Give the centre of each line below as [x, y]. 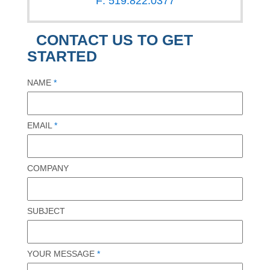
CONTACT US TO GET [115, 40]
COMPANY [48, 168]
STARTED [62, 56]
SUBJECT [46, 211]
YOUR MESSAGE [62, 254]
